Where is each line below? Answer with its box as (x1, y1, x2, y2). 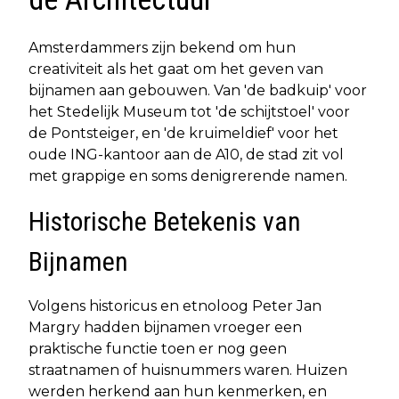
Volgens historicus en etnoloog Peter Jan (28, 297, 322, 314)
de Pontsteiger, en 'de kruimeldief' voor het (28, 125, 338, 142)
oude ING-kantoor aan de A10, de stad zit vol (28, 146, 344, 163)
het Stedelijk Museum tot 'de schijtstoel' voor (28, 103, 350, 120)
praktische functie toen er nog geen (28, 340, 287, 357)
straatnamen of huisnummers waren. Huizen (28, 362, 347, 379)
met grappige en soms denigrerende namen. (28, 167, 347, 184)
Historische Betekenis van (28, 206, 301, 237)
